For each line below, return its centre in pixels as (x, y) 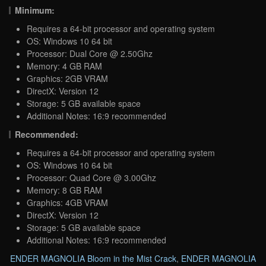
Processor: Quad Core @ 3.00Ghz (91, 177)
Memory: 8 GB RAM (64, 190)
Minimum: (35, 10)
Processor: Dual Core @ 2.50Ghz (90, 53)
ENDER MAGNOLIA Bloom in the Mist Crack (93, 258)
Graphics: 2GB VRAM (67, 78)
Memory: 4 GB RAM (64, 66)
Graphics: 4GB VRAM (67, 202)
